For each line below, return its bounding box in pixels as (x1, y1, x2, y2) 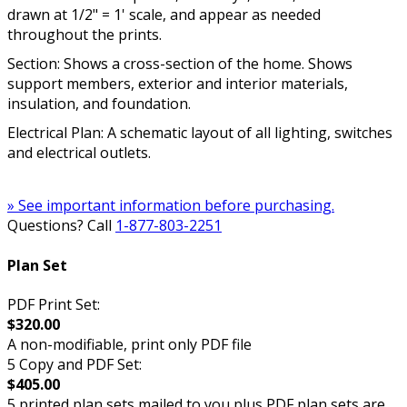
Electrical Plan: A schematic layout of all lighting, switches (7, 123, 392, 144)
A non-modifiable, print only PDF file (7, 333, 252, 354)
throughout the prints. (7, 25, 162, 45)
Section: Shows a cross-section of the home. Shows (7, 54, 352, 74)
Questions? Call (7, 215, 115, 236)
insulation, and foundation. (7, 94, 191, 114)
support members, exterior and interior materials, (7, 74, 348, 94)
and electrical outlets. (7, 143, 151, 164)
